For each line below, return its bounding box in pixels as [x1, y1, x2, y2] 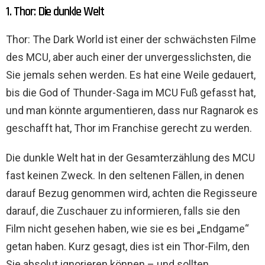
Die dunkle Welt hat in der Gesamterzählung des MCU [6, 151, 255, 164]
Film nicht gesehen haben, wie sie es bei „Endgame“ [6, 222, 249, 235]
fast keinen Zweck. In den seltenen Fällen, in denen [6, 169, 244, 182]
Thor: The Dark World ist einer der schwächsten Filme [6, 33, 256, 46]
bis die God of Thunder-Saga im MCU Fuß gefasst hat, [6, 86, 256, 99]
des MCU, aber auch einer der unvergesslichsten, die [6, 51, 251, 64]
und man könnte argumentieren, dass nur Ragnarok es [6, 104, 258, 117]
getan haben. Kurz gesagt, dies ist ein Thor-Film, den [6, 240, 250, 253]
